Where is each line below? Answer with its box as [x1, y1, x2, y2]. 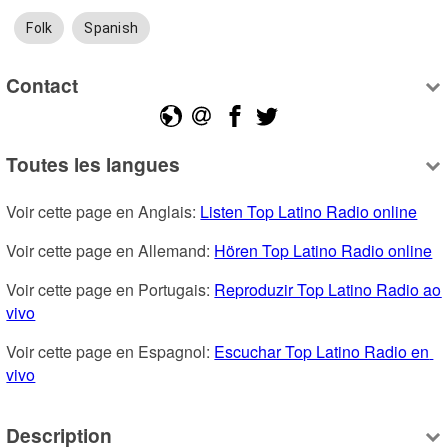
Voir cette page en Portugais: [6, 278, 215, 302]
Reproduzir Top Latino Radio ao [214, 278, 442, 302]
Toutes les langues [6, 150, 181, 179]
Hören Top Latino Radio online [214, 239, 433, 263]
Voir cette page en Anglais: [6, 200, 201, 224]
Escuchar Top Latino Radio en [214, 340, 430, 364]
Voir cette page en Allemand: [6, 239, 215, 263]
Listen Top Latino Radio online [200, 200, 418, 224]
